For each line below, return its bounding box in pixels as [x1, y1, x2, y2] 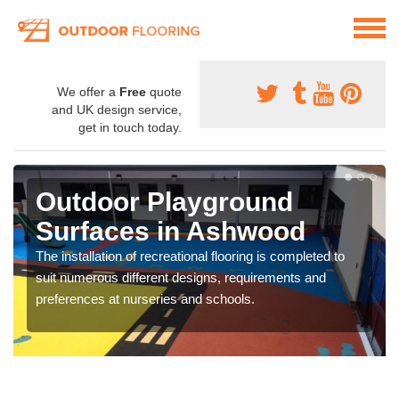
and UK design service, [52, 102, 182, 118]
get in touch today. [78, 120, 182, 135]
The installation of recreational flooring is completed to [36, 248, 345, 265]
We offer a [57, 85, 119, 100]
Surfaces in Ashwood [36, 216, 305, 247]
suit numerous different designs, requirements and [36, 270, 326, 286]
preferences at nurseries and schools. [36, 291, 255, 307]
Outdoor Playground [36, 187, 293, 217]
